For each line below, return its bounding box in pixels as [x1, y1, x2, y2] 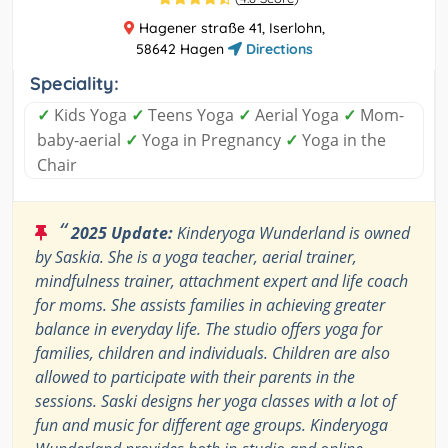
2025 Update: [71, 222, 173, 245]
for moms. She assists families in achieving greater [35, 294, 385, 317]
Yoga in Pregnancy [138, 129, 285, 152]
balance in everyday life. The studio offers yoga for [35, 318, 382, 341]
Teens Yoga [144, 104, 238, 127]
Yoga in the [298, 129, 386, 152]
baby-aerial [37, 129, 125, 152]
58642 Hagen [135, 40, 228, 59]
